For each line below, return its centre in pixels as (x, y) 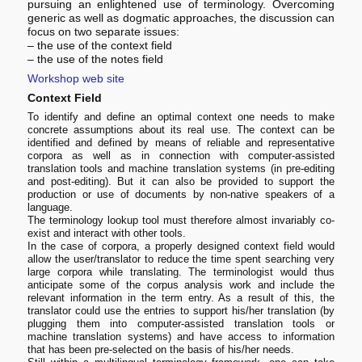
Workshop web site (76, 79)
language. (51, 208)
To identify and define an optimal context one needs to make (181, 117)
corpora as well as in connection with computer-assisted (181, 156)
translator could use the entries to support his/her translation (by (181, 311)
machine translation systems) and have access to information (181, 337)
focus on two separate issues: (104, 32)
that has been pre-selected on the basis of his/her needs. (161, 350)
